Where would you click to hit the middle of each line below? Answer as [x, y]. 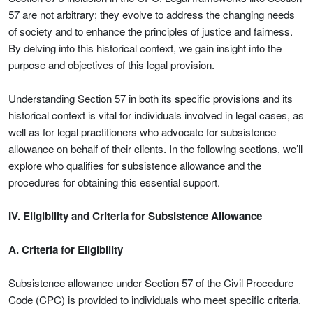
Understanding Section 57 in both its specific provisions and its [151, 98]
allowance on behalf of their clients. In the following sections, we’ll [155, 148]
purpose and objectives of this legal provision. [111, 65]
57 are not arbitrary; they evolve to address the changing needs [152, 14]
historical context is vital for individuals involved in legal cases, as [156, 115]
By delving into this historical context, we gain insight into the [145, 48]
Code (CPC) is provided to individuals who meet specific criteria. [155, 299]
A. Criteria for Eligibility [66, 249]
